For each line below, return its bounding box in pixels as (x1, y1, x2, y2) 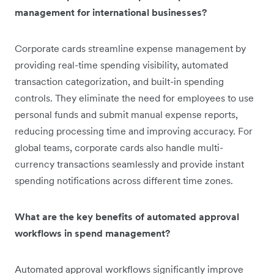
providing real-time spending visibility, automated (15, 58, 228, 71)
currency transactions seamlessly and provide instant (15, 157, 244, 170)
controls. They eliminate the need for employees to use (15, 91, 254, 104)
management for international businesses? (15, 6, 207, 18)
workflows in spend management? (15, 226, 170, 239)
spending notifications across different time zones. (15, 174, 233, 187)
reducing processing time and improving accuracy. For (15, 124, 253, 137)
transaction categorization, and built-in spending (15, 75, 224, 87)
